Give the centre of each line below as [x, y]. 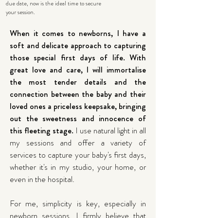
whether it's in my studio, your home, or [78, 167]
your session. [20, 12]
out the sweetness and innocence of [78, 118]
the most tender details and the [78, 82]
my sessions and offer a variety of [78, 143]
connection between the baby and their [78, 94]
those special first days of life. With [78, 57]
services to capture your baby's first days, [78, 155]
